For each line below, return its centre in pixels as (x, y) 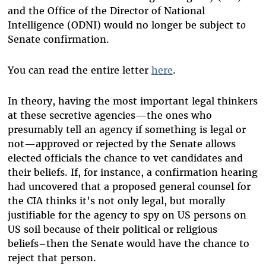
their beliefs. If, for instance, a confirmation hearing (132, 172)
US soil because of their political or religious (112, 229)
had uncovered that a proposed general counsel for (129, 187)
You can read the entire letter (79, 70)
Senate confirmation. (58, 39)
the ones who (179, 115)
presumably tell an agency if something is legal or (126, 130)
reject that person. (53, 258)
